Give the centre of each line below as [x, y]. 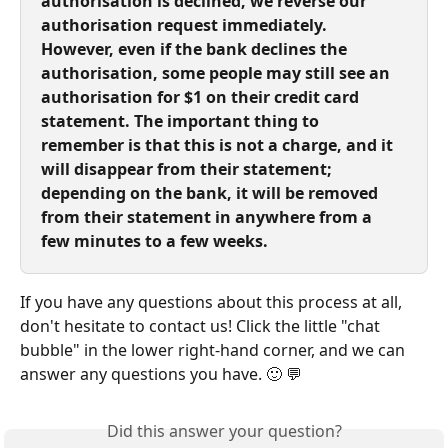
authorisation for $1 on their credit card [202, 97]
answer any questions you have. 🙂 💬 [161, 374]
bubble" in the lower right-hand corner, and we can [214, 350]
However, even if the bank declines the [196, 49]
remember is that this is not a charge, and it [219, 145]
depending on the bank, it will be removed [211, 193]
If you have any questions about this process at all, [213, 302]
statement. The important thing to [182, 121]
